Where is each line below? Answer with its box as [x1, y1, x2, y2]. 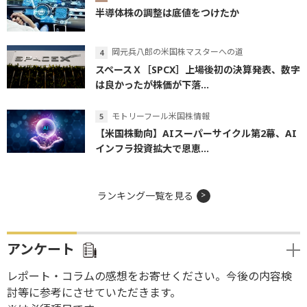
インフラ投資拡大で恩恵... [95, 142, 209, 156]
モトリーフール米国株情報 [112, 110, 210, 122]
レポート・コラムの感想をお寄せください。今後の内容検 [7, 269, 292, 284]
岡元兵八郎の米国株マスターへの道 [112, 45, 243, 58]
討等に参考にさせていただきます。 [7, 285, 181, 301]
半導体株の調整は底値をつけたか [95, 5, 239, 19]
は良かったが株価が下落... [95, 77, 209, 91]
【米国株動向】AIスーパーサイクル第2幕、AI [95, 127, 297, 140]
